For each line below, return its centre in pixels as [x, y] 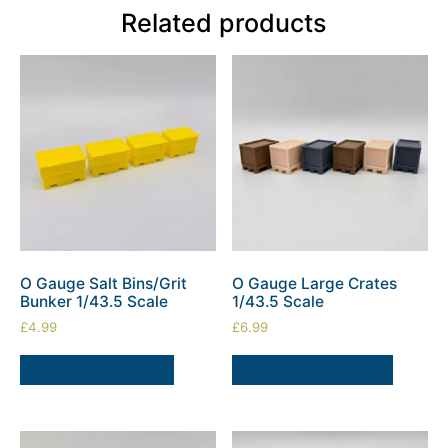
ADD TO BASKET [97, 369]
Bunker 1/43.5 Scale [94, 301]
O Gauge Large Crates [315, 283]
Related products [224, 22]
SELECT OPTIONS [313, 369]
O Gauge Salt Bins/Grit [103, 283]
